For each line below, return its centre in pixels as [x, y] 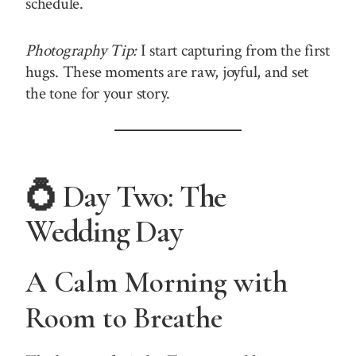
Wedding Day [104, 231]
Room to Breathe [124, 317]
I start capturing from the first [233, 50]
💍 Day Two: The [126, 196]
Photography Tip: [81, 50]
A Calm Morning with [157, 282]
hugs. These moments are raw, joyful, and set [167, 72]
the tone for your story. [98, 93]
